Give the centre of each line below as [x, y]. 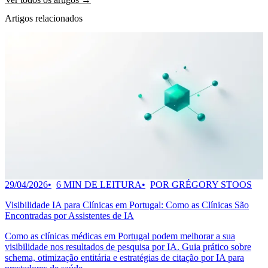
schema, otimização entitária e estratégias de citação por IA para [124, 258]
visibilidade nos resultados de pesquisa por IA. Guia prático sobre [128, 247]
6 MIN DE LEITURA [99, 185]
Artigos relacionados [44, 19]
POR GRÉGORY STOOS [201, 185]
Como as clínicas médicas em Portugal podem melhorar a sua [120, 236]
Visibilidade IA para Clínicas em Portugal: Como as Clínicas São [127, 205]
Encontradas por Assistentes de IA [69, 216]
